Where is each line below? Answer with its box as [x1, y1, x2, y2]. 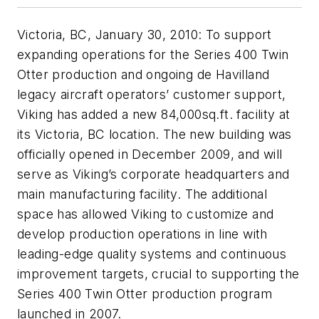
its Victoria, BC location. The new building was [17, 126, 292, 142]
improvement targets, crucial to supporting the [17, 266, 300, 281]
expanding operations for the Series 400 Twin [17, 46, 289, 62]
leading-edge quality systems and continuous [17, 246, 287, 261]
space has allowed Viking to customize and [17, 206, 274, 221]
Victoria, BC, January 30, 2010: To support [17, 26, 272, 42]
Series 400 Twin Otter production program [17, 286, 272, 301]
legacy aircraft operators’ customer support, [17, 86, 286, 102]
